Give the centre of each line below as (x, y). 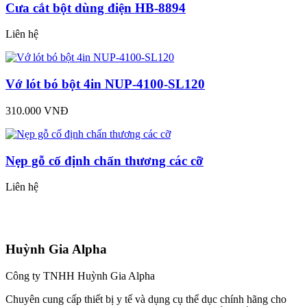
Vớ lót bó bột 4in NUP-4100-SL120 (105, 84)
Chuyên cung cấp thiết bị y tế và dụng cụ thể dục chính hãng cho (146, 299)
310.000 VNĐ (37, 110)
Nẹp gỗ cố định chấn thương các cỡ (105, 160)
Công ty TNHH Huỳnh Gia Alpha (80, 275)
